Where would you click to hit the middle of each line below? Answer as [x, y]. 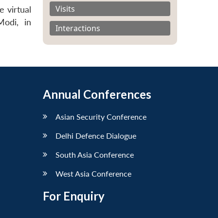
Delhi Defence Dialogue [96, 135]
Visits [65, 9]
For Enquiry [74, 196]
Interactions [78, 28]
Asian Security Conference [101, 116]
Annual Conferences [97, 94]
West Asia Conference [93, 173]
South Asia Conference [95, 154]
